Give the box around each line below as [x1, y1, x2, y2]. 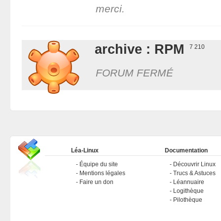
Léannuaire [173, 178, 204, 185]
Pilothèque [173, 196, 202, 203]
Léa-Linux [71, 147, 99, 154]
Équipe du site [79, 160, 118, 168]
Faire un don [79, 178, 113, 185]
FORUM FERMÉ [95, 67, 173, 78]
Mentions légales [79, 169, 125, 177]
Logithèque [173, 187, 204, 194]
